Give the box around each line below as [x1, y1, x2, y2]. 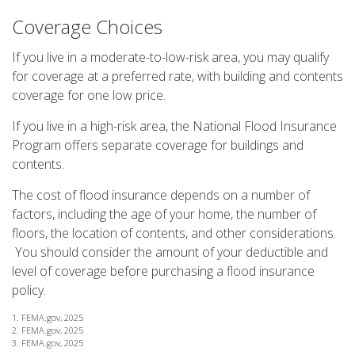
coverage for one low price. [12, 86, 166, 104]
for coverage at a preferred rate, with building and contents [12, 67, 343, 85]
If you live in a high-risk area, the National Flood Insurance [12, 117, 337, 135]
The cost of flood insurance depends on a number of [12, 186, 310, 204]
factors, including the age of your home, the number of [12, 205, 316, 223]
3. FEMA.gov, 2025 [12, 337, 83, 349]
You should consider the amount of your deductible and [12, 243, 328, 261]
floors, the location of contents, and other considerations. [12, 224, 336, 242]
